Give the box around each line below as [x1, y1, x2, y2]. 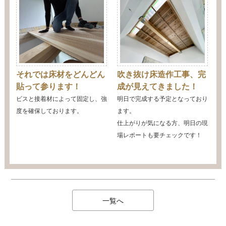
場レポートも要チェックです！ [117, 131, 202, 139]
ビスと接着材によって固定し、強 [16, 95, 107, 102]
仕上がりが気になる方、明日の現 [117, 119, 208, 127]
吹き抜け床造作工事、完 [117, 70, 206, 79]
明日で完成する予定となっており [117, 95, 208, 102]
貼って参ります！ [16, 82, 81, 91]
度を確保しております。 [16, 107, 83, 115]
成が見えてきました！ [117, 82, 198, 91]
